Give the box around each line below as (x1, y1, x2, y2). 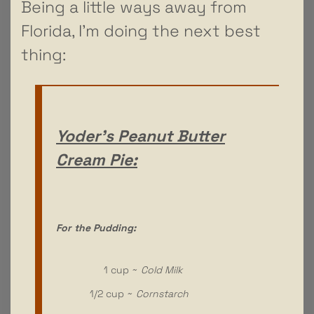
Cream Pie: (56, 149, 137, 170)
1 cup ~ (56, 263, 141, 276)
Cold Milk (141, 263, 182, 276)
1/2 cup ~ (56, 287, 136, 300)
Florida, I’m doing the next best (21, 20, 261, 41)
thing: (21, 43, 66, 65)
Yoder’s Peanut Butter (56, 125, 225, 146)
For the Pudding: (56, 221, 136, 234)
